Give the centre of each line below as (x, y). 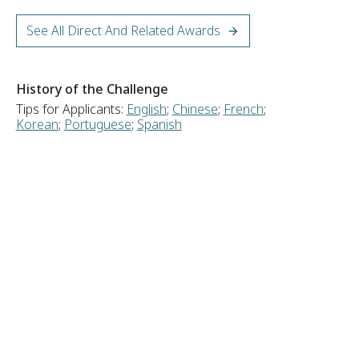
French (243, 109)
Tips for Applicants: (71, 109)
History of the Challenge (92, 89)
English (146, 109)
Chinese (195, 109)
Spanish (159, 124)
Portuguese (97, 124)
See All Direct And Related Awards (123, 30)
